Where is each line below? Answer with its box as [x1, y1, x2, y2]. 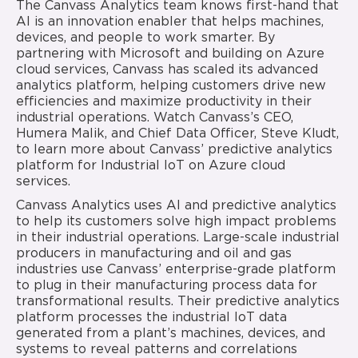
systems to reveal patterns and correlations [16, 343, 297, 356]
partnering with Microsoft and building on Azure [16, 47, 324, 60]
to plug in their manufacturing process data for [16, 279, 317, 292]
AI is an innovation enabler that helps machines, [16, 15, 324, 28]
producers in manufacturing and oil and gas [16, 247, 292, 260]
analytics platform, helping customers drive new [16, 79, 326, 92]
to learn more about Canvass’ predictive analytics [16, 143, 332, 156]
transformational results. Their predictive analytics [16, 295, 340, 308]
